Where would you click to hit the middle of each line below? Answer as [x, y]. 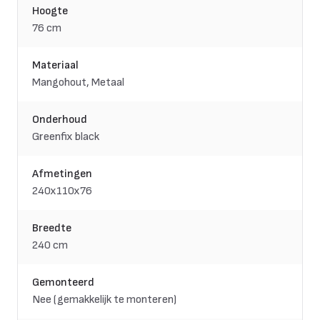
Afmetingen [62, 174]
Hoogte [50, 11]
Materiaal [55, 66]
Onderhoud [60, 120]
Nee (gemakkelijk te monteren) [104, 300]
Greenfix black [66, 137]
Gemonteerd [63, 283]
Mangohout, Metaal [78, 83]
